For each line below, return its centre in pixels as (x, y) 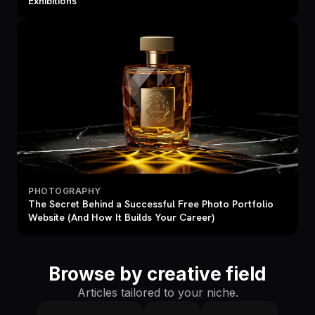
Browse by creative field (157, 274)
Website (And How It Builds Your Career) (121, 217)
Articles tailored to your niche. (157, 292)
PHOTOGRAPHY (65, 191)
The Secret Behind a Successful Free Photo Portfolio (151, 204)
